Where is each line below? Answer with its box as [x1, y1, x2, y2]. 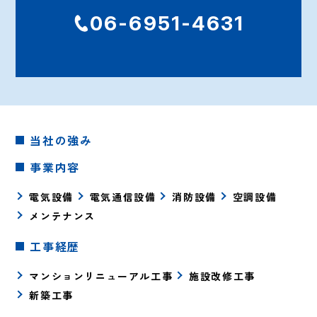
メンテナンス [29, 208, 96, 223]
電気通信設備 [89, 189, 156, 204]
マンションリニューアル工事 [29, 268, 173, 283]
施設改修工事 [189, 268, 255, 283]
